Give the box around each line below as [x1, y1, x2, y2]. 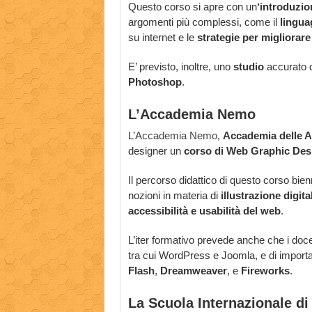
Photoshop [127, 76, 182, 88]
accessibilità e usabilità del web [127, 205, 281, 217]
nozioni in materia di [127, 189, 221, 202]
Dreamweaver [159, 265, 227, 277]
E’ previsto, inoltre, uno [127, 61, 233, 73]
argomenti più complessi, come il [127, 16, 277, 29]
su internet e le [127, 31, 197, 44]
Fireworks [240, 265, 290, 277]
